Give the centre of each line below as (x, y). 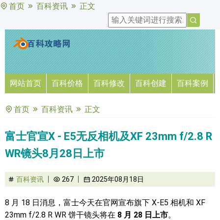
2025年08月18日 (117, 179)
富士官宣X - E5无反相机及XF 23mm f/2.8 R (109, 136)
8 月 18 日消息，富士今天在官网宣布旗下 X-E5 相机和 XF (105, 203)
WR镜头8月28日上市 (55, 153)
